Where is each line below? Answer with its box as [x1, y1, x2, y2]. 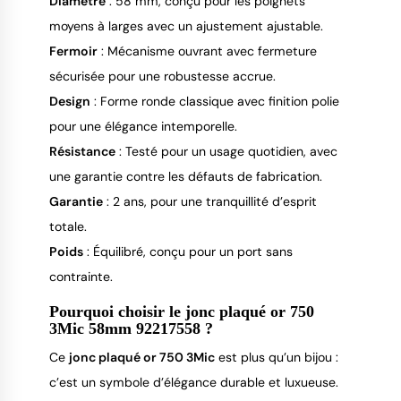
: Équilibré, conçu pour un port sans [83, 243, 293, 260]
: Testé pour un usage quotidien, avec [115, 142, 337, 159]
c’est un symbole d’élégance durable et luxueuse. [49, 373, 338, 390]
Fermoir [49, 42, 98, 59]
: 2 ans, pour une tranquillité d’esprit [103, 192, 317, 209]
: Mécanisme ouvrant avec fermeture [98, 42, 317, 59]
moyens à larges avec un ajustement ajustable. [49, 17, 323, 34]
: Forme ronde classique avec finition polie [90, 92, 339, 109]
